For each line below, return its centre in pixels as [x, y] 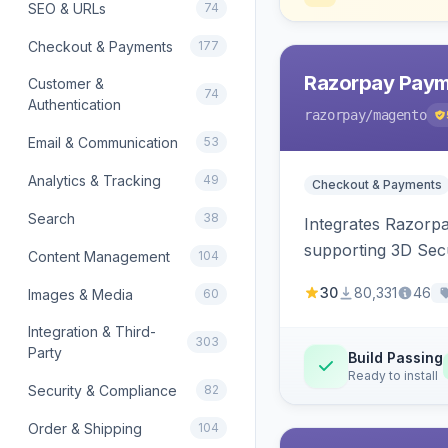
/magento [396, 115]
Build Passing [395, 357]
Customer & [66, 83]
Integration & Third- [92, 331]
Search [51, 218]
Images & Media [80, 294]
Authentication [74, 104]
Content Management [99, 256]
